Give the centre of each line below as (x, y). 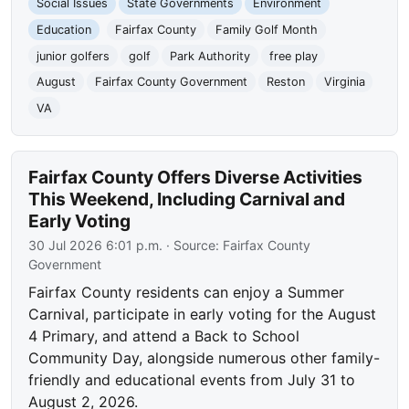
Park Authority (210, 56)
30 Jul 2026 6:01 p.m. (96, 246)
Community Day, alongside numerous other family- (204, 358)
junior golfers (73, 56)
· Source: (193, 246)
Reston (285, 82)
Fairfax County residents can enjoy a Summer (187, 293)
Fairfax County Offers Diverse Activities (196, 178)
